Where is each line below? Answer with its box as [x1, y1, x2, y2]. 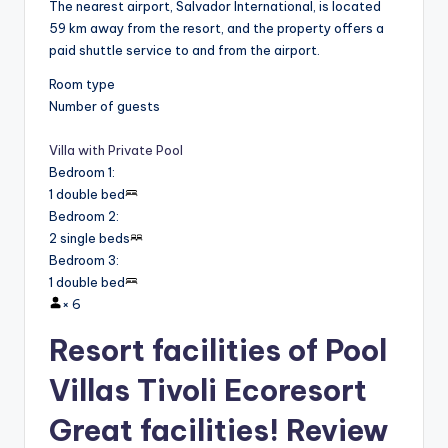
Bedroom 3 [49, 252, 116, 269]
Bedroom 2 [49, 208, 116, 225]
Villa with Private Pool [49, 142, 183, 159]
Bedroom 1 [49, 164, 112, 181]
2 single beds [49, 230, 130, 247]
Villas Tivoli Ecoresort [49, 372, 367, 410]
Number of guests [49, 98, 160, 115]
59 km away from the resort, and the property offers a [49, 20, 384, 37]
